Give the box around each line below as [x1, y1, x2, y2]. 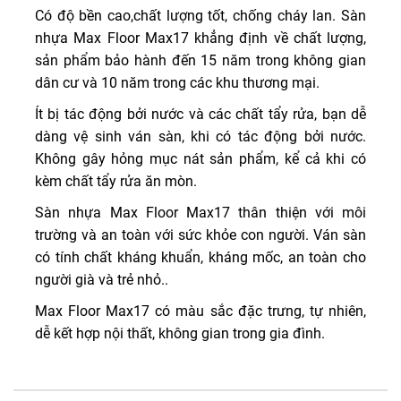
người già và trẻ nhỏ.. [35, 271, 168, 288]
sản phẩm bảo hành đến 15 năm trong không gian [35, 52, 366, 69]
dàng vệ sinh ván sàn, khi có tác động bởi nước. [35, 128, 366, 145]
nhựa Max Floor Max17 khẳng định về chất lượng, [35, 30, 366, 47]
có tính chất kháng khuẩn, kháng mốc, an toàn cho [35, 249, 366, 266]
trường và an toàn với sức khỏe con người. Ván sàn [35, 226, 366, 243]
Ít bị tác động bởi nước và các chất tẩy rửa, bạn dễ [35, 106, 366, 123]
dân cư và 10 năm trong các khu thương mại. [35, 74, 320, 91]
